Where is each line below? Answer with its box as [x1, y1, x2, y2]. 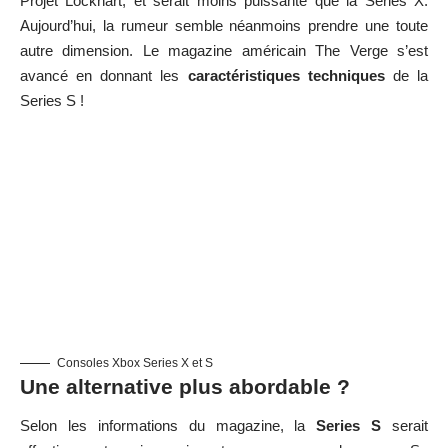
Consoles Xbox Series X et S [57, 355, 213, 370]
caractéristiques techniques [187, 66, 385, 84]
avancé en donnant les [20, 66, 188, 84]
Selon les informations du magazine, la [20, 417, 317, 435]
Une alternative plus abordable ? [20, 374, 350, 398]
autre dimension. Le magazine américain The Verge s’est [20, 41, 428, 59]
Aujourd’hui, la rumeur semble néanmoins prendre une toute [20, 16, 428, 34]
